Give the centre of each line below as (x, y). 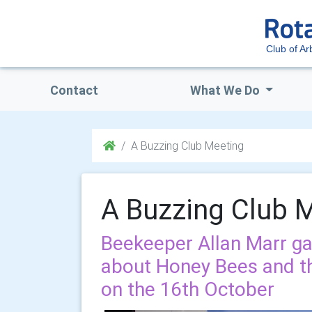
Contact (74, 90)
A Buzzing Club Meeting (187, 146)
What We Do (226, 90)
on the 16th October (188, 289)
